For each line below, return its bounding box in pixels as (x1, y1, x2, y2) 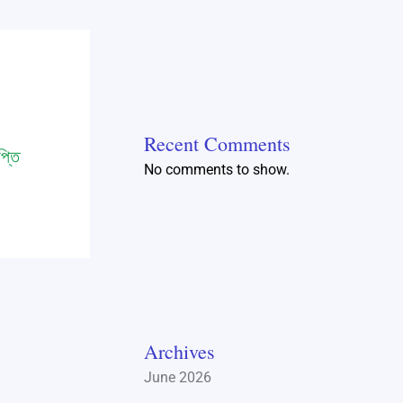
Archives (143, 338, 215, 365)
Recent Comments (143, 130, 291, 157)
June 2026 (143, 369, 211, 387)
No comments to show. (143, 160, 290, 178)
